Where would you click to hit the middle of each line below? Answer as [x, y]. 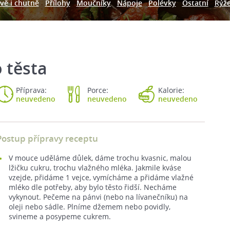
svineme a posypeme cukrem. [60, 216]
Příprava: [31, 90]
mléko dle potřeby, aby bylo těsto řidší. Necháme [93, 187]
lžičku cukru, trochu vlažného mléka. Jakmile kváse [95, 168]
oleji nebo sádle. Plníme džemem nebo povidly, [90, 207]
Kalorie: [171, 90]
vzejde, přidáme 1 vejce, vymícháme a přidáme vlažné [101, 177]
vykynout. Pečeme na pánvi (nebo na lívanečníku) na [98, 197]
